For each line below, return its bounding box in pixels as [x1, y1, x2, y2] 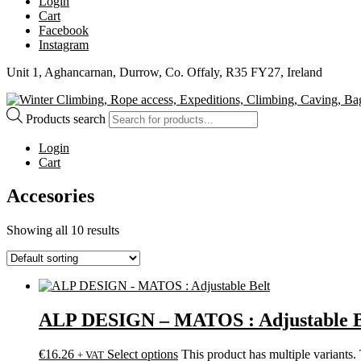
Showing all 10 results [6, 223, 119, 238]
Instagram [39, 37, 89, 52]
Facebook [39, 23, 89, 37]
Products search [26, 111, 109, 126]
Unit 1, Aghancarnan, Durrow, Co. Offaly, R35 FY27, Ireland [6, 64, 322, 79]
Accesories [6, 185, 94, 207]
